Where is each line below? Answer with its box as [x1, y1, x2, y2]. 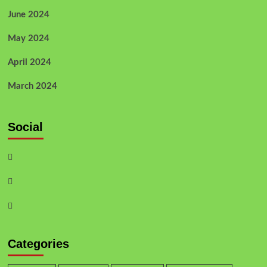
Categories [7, 237, 69, 250]
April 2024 [7, 57, 51, 67]
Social [7, 120, 43, 133]
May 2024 [7, 33, 49, 43]
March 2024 [7, 81, 57, 91]
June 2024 [7, 10, 49, 19]
